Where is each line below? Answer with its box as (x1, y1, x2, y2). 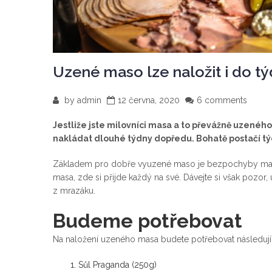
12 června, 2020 (118, 95, 180, 106)
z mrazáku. (53, 186, 95, 196)
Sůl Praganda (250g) (78, 260, 157, 270)
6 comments (197, 95, 247, 106)
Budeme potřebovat (53, 209, 242, 233)
